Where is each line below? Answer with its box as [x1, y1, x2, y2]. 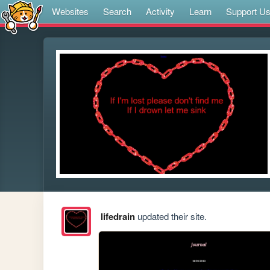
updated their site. [134, 210, 207, 223]
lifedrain [100, 210, 135, 224]
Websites [52, 5, 89, 17]
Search [103, 5, 131, 17]
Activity [146, 5, 175, 17]
